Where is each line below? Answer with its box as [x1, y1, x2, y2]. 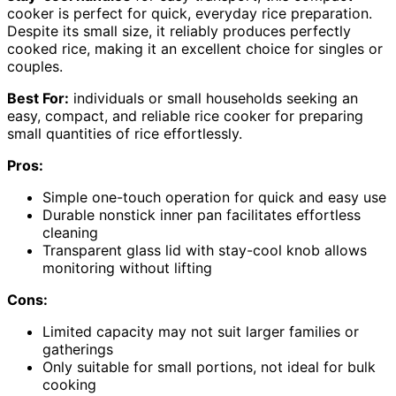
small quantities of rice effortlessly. [7, 124, 242, 142]
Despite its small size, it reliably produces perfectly [7, 21, 351, 40]
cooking [42, 375, 96, 393]
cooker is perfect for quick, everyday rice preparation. [7, 4, 372, 22]
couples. [7, 57, 63, 75]
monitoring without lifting [42, 258, 212, 277]
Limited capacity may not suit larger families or [42, 322, 359, 340]
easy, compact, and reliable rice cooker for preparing [7, 106, 363, 125]
